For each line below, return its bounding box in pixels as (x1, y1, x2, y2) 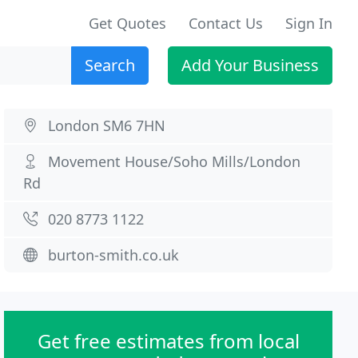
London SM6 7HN (48, 116, 166, 135)
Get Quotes (89, 14, 166, 33)
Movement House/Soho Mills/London (48, 152, 301, 171)
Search (85, 54, 135, 76)
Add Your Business (181, 54, 319, 76)
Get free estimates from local (37, 328, 300, 354)
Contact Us (189, 14, 263, 33)
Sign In (285, 14, 332, 33)
